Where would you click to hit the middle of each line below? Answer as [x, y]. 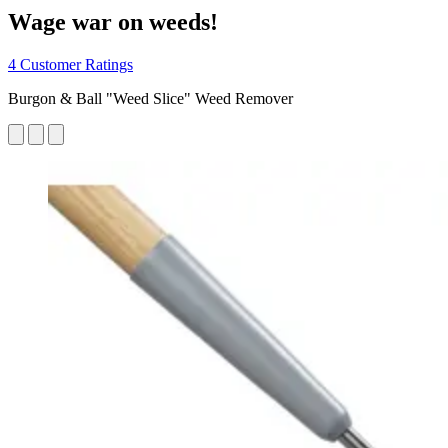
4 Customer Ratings [70, 64]
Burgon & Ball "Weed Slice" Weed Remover [150, 98]
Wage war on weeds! [113, 21]
